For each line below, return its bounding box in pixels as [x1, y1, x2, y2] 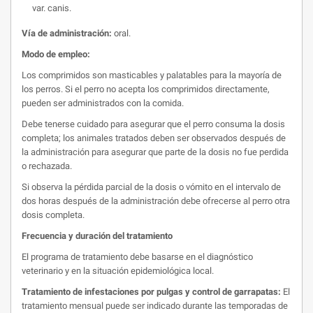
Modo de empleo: [22, 49, 90, 59]
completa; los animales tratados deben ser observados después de [22, 133, 286, 143]
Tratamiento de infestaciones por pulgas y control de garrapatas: [22, 286, 281, 297]
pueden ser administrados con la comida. [22, 98, 184, 108]
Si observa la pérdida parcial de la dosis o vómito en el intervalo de [22, 182, 281, 192]
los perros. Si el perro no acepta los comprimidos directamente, [22, 84, 270, 94]
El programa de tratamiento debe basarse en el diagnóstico [22, 252, 253, 262]
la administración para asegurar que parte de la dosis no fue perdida [22, 147, 289, 157]
